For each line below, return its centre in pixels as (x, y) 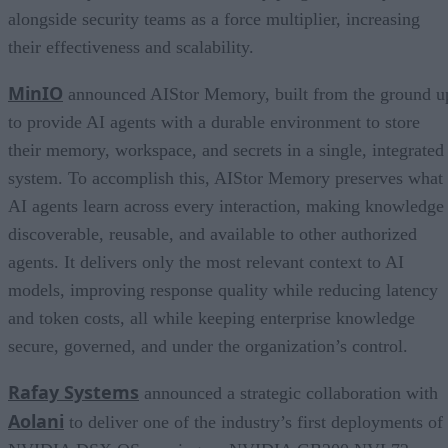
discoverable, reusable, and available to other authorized (212, 234)
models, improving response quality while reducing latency (223, 290)
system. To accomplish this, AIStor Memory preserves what (225, 178)
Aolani (36, 421)
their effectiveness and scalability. (131, 47)
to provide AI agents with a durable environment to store (214, 122)
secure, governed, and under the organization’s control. (208, 346)
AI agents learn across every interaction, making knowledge (226, 206)
